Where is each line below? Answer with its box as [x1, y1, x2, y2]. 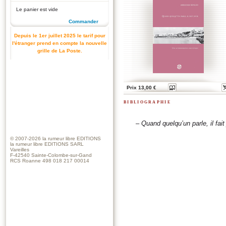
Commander [69, 19, 98, 24]
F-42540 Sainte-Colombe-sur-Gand [10, 152, 92, 158]
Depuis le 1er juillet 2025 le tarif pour [14, 33, 105, 38]
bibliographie [124, 98, 171, 105]
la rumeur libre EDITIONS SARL [10, 141, 84, 147]
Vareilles [10, 146, 29, 152]
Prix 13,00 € [127, 85, 156, 90]
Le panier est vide [16, 7, 58, 12]
